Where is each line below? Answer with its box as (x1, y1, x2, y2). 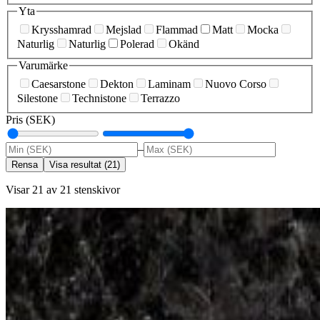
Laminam (148, 77, 191, 90)
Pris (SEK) (6, 113, 55, 126)
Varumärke (19, 59, 68, 71)
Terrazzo (141, 91, 180, 104)
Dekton (100, 77, 134, 90)
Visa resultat (49, 159, 101, 170)
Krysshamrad (31, 24, 91, 36)
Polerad (120, 38, 154, 50)
